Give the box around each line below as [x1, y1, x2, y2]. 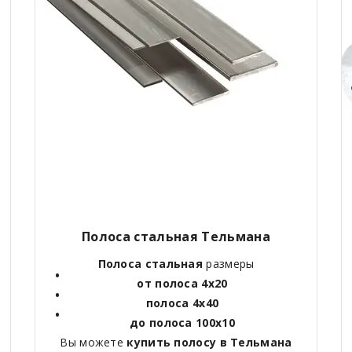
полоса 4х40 [145, 295, 219, 311]
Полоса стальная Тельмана [82, 228, 270, 246]
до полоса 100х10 [130, 315, 235, 331]
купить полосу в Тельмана [126, 335, 292, 350]
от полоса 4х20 [137, 276, 228, 291]
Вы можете [60, 335, 127, 350]
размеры [203, 256, 255, 272]
